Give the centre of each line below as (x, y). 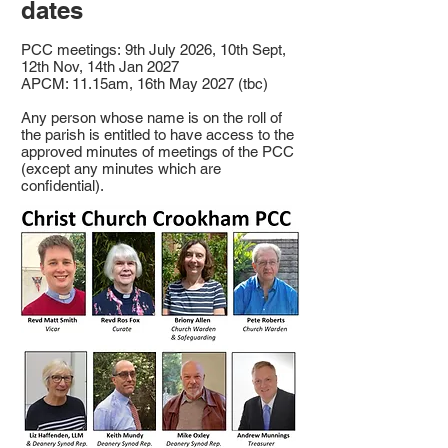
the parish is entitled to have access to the (157, 134)
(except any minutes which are (121, 168)
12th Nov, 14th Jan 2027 (100, 66)
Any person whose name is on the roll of (151, 117)
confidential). (62, 185)
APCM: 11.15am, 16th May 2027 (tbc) (144, 83)
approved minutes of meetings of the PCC (157, 151)
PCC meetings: (71, 49)
